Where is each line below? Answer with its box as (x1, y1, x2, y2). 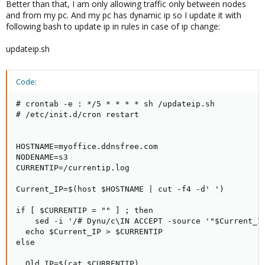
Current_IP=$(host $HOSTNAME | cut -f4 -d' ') (16, 184, 224, 193)
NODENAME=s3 (16, 152, 68, 161)
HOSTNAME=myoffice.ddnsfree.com (16, 141, 158, 151)
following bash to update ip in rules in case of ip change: (6, 20, 220, 32)
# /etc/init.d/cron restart (16, 109, 139, 119)
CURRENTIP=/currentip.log (16, 163, 130, 172)
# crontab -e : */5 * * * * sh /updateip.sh (16, 99, 215, 108)
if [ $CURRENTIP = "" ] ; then (16, 205, 153, 215)
